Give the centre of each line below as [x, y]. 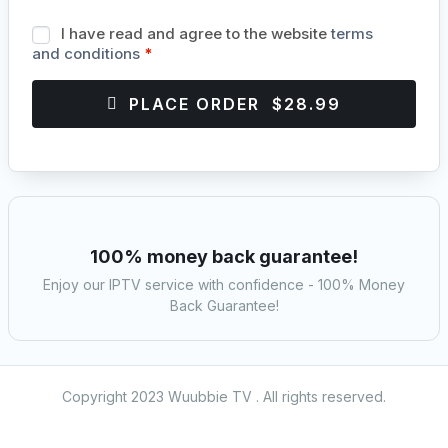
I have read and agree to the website [196, 33]
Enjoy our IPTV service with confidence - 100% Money [224, 284]
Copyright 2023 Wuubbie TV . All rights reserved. [224, 396]
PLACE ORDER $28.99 [235, 104]
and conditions [86, 53]
